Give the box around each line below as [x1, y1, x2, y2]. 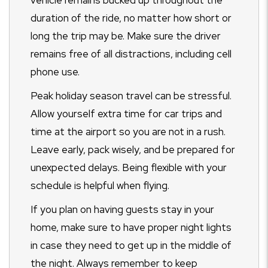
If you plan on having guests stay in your [31, 203, 214, 217]
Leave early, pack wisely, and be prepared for [31, 143, 235, 157]
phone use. [31, 65, 80, 79]
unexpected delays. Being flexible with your [31, 161, 227, 175]
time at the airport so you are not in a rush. [31, 125, 226, 139]
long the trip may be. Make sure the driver [31, 29, 221, 43]
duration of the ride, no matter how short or [31, 11, 232, 25]
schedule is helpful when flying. [31, 179, 169, 193]
